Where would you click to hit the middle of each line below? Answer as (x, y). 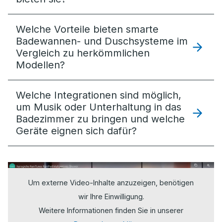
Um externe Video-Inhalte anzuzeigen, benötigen (111, 182)
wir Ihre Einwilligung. (111, 196)
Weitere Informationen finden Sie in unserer (111, 210)
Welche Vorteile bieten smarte (87, 29)
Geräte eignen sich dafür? (76, 131)
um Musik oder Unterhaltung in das (99, 107)
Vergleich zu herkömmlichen (83, 53)
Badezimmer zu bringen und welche (100, 119)
